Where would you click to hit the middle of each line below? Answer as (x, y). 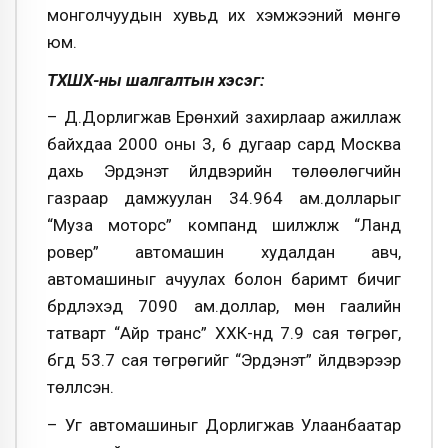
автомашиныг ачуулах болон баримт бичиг (224, 279)
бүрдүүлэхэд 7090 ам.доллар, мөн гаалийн (224, 306)
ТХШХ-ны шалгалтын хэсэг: (156, 79)
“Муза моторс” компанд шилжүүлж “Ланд (224, 225)
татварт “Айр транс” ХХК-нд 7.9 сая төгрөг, (224, 333)
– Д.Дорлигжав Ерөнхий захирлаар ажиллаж (224, 117)
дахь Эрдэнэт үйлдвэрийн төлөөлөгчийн (224, 171)
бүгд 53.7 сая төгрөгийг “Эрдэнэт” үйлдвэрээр (224, 360)
